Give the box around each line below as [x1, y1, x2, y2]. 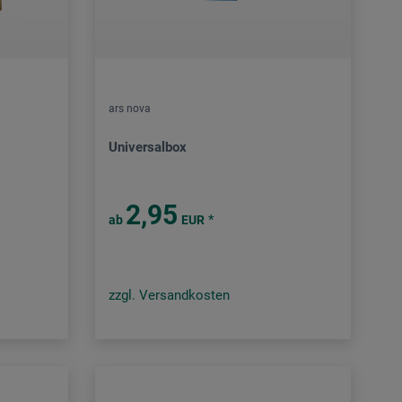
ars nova [108, 102, 151, 116]
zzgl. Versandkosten [108, 287, 230, 304]
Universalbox [108, 139, 187, 156]
